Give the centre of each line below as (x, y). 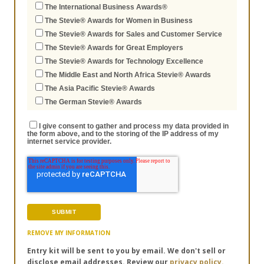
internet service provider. (69, 142)
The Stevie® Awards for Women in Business (119, 21)
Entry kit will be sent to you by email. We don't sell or (126, 251)
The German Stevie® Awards (93, 102)
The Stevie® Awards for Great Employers (114, 48)
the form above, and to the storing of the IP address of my (123, 134)
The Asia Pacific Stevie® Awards (100, 89)
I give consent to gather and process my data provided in (134, 126)
